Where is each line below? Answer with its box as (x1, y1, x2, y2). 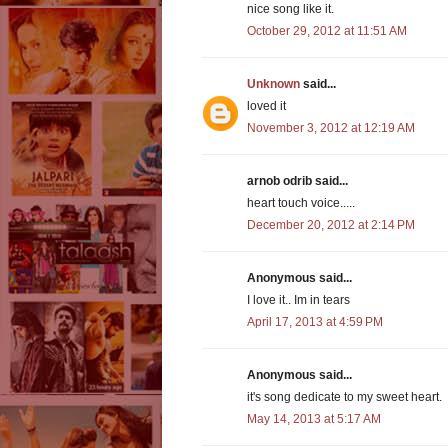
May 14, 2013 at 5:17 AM (247, 412, 381, 427)
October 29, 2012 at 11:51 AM (247, 24, 407, 39)
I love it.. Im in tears (247, 293, 350, 308)
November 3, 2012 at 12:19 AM (247, 121, 415, 136)
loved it (247, 99, 286, 114)
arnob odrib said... (247, 174, 348, 189)
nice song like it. (247, 2, 334, 17)
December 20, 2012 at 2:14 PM (247, 218, 415, 233)
